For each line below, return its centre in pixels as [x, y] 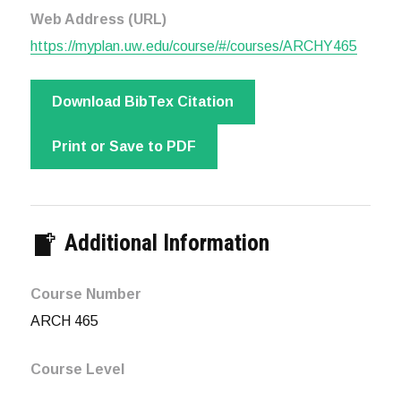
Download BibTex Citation [142, 102]
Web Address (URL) [98, 20]
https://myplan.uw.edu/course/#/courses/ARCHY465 [193, 47]
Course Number [85, 294]
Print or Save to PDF [124, 147]
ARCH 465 [64, 321]
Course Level [77, 370]
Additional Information [164, 243]
